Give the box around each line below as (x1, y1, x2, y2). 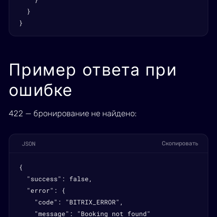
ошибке (9, 80, 73, 100)
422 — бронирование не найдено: (9, 108, 137, 118)
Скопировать (162, 140, 198, 147)
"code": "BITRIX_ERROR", (19, 198, 124, 206)
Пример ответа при (9, 60, 177, 79)
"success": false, (19, 174, 93, 183)
